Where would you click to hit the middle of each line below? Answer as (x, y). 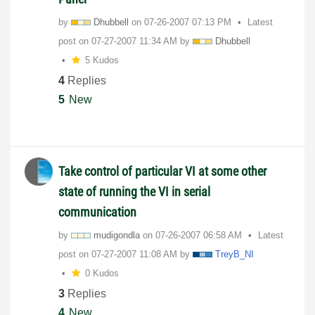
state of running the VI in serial (134, 191)
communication (97, 212)
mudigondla (117, 235)
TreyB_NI (234, 254)
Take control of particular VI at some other (162, 171)
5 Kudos (102, 60)
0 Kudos (102, 273)
